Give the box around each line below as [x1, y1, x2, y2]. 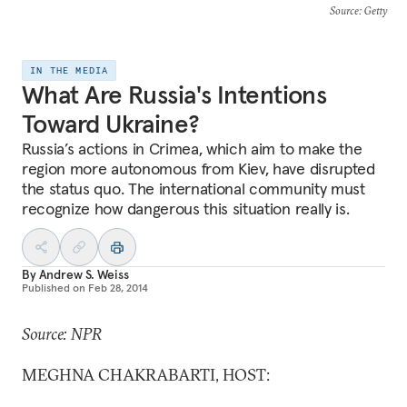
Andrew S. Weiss [38, 266, 129, 283]
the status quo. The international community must [22, 178, 365, 199]
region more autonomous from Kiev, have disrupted [22, 158, 375, 179]
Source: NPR [22, 323, 102, 344]
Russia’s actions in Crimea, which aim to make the [22, 138, 362, 159]
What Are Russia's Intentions [22, 79, 327, 111]
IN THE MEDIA [30, 65, 109, 76]
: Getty [358, 4, 387, 17]
